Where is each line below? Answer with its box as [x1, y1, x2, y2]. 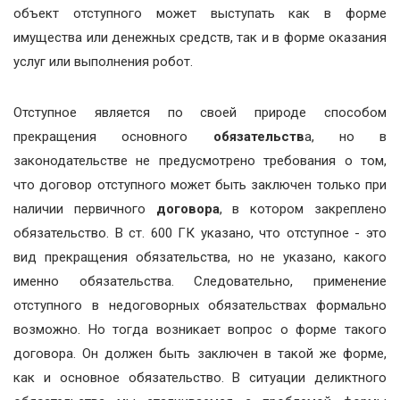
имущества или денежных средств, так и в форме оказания [13, 29, 387, 46]
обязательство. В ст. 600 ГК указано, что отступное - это [13, 225, 387, 241]
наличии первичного [13, 201, 156, 217]
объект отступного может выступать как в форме [13, 5, 387, 21]
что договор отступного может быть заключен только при [13, 177, 387, 193]
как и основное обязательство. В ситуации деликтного [13, 370, 387, 386]
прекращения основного [13, 129, 213, 145]
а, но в [304, 129, 387, 145]
